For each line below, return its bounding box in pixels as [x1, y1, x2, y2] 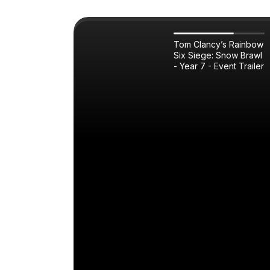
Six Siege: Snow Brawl [174, 50, 262, 60]
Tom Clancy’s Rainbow [174, 39, 263, 49]
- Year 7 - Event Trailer [174, 61, 264, 71]
